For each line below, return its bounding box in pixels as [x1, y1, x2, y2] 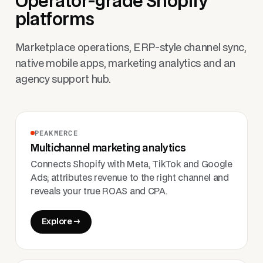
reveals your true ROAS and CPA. [31, 187, 167, 197]
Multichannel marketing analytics [31, 144, 186, 154]
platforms [15, 12, 95, 29]
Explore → [41, 218, 80, 226]
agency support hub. [15, 74, 111, 85]
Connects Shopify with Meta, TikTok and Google [31, 160, 232, 170]
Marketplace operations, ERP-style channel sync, [15, 42, 247, 53]
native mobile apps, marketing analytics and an [15, 58, 235, 69]
